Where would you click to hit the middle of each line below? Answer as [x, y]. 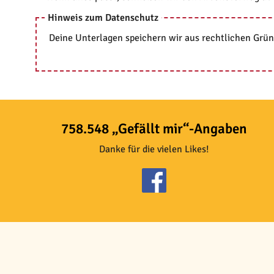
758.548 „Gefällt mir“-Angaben [154, 128]
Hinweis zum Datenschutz [103, 18]
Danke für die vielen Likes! [154, 149]
